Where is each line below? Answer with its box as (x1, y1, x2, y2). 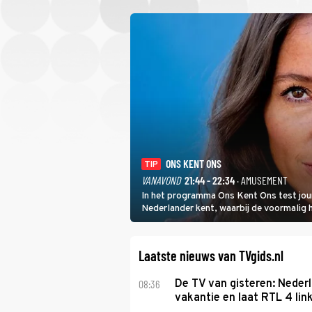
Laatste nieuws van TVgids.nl (139, 247, 283, 264)
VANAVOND (141, 173, 180, 187)
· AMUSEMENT (235, 173, 288, 187)
